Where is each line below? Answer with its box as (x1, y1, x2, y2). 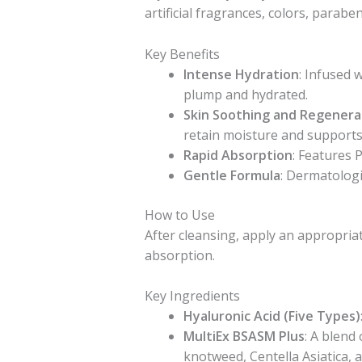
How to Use (144, 205, 215, 224)
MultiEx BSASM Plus (183, 327, 305, 346)
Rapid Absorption (183, 145, 293, 164)
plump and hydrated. (183, 85, 308, 103)
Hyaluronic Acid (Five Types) (183, 307, 360, 326)
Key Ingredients (144, 287, 240, 305)
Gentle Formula (183, 166, 280, 184)
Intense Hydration (183, 65, 299, 83)
